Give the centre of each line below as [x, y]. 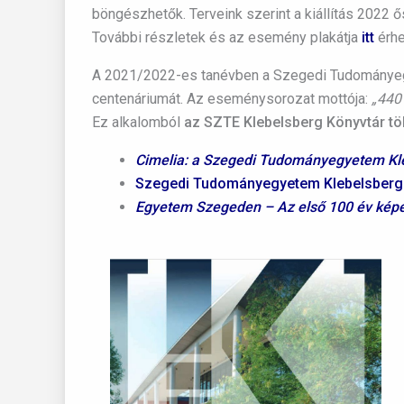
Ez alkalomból [138, 122]
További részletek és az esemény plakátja [227, 37]
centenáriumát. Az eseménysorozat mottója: [232, 99]
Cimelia [160, 160]
